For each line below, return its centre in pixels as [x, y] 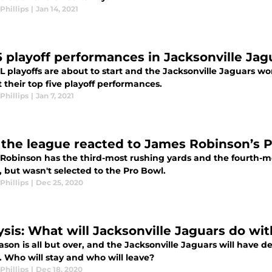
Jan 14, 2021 [57, 9]
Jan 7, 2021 [55, 96]
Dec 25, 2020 [59, 182]
